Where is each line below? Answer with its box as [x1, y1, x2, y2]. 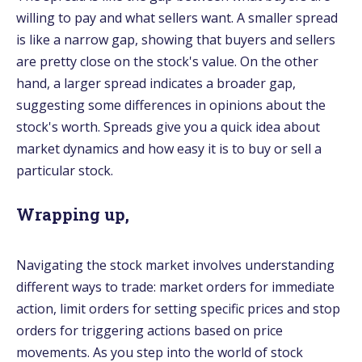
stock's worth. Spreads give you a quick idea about [16, 117, 320, 136]
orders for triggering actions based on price [16, 321, 283, 339]
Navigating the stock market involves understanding [16, 255, 335, 274]
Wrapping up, [16, 203, 129, 225]
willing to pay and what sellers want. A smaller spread [16, 8, 338, 27]
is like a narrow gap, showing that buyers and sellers [16, 30, 335, 48]
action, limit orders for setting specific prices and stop [16, 299, 340, 318]
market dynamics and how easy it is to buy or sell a [16, 139, 322, 158]
